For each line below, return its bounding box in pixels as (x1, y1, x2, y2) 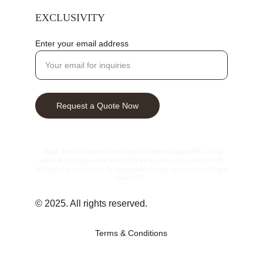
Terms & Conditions (95, 228, 167, 238)
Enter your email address (35, 39, 129, 48)
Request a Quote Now (56, 101, 139, 110)
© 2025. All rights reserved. (35, 198, 147, 208)
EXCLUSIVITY (35, 12, 105, 23)
